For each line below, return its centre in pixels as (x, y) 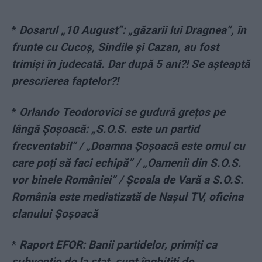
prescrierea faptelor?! (65, 81)
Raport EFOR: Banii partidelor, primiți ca (118, 245)
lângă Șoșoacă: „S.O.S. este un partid (106, 129)
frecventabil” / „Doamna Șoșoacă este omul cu (128, 146)
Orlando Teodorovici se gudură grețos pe (122, 112)
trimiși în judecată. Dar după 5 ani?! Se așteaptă (131, 64)
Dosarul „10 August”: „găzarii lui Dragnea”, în (133, 30)
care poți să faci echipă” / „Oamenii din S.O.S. (127, 163)
